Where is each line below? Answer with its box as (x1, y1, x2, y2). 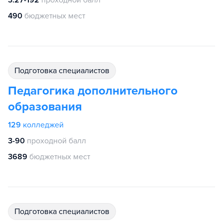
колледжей (23, 120, 64, 130)
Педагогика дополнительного (8, 84, 178, 98)
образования (8, 100, 82, 114)
